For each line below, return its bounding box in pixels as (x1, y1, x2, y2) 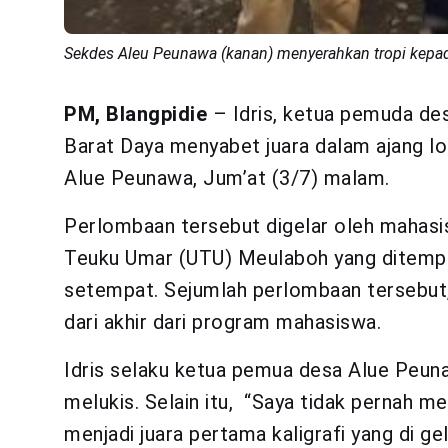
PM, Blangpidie (64, 101, 207, 126)
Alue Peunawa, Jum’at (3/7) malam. (64, 165, 390, 190)
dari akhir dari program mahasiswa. (64, 309, 381, 334)
